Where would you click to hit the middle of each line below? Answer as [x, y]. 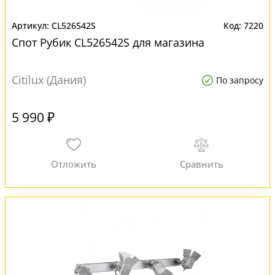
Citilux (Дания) [49, 80]
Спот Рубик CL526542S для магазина [108, 42]
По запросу [240, 80]
